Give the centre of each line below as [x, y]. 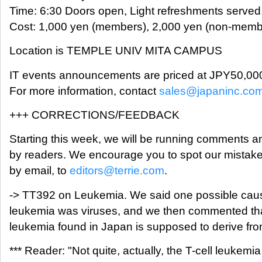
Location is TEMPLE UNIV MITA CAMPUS [116, 51]
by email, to [39, 171]
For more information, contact [84, 91]
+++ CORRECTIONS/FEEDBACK [94, 115]
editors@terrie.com [117, 171]
